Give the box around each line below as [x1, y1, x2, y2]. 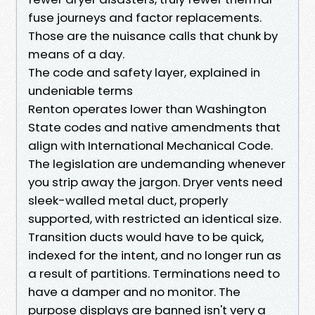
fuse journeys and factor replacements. [28, 8, 262, 26]
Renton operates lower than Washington [28, 100, 266, 117]
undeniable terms [28, 82, 133, 99]
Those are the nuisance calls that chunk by [28, 27, 278, 44]
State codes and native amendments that [28, 118, 281, 136]
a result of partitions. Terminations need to [28, 264, 280, 282]
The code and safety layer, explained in [28, 63, 260, 81]
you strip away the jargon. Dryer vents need [28, 173, 283, 191]
